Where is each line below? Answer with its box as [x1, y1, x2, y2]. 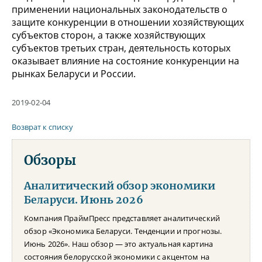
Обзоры [24, 151, 76, 168]
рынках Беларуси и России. [12, 67, 136, 80]
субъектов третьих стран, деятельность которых [12, 41, 230, 54]
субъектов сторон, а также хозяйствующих [12, 28, 205, 42]
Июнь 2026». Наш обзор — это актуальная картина [24, 238, 213, 249]
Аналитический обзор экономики [24, 179, 216, 192]
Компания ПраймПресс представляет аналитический [24, 212, 220, 223]
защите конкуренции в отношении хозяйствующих [12, 15, 244, 29]
